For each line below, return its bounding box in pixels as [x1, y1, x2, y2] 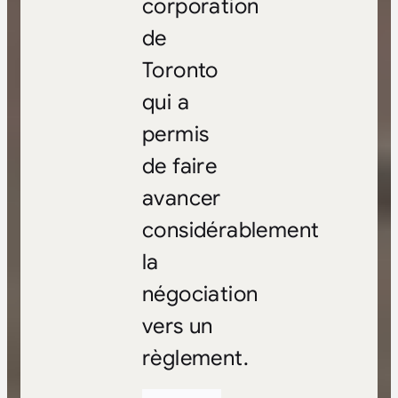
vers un [141, 312, 213, 339]
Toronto [141, 56, 219, 84]
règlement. [141, 344, 249, 371]
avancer [141, 184, 221, 211]
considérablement [141, 216, 320, 243]
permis [141, 120, 210, 147]
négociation [141, 280, 259, 307]
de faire [141, 152, 218, 179]
